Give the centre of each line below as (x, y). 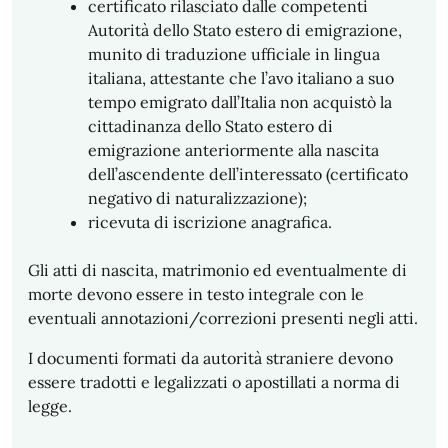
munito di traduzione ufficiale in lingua (234, 54)
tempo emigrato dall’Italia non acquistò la (240, 102)
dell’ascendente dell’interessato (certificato (248, 174)
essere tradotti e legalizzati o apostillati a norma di (214, 382)
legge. (50, 406)
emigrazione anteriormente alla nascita (233, 150)
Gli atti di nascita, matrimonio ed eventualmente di (217, 270)
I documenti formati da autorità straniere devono (210, 358)
